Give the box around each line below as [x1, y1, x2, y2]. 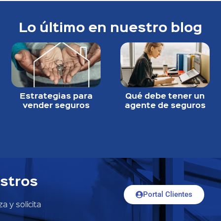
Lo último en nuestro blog [19, 17, 202, 37]
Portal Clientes [143, 190, 192, 199]
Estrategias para [19, 89, 93, 101]
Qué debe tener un [125, 89, 205, 101]
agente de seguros [124, 99, 206, 110]
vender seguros [22, 99, 90, 110]
